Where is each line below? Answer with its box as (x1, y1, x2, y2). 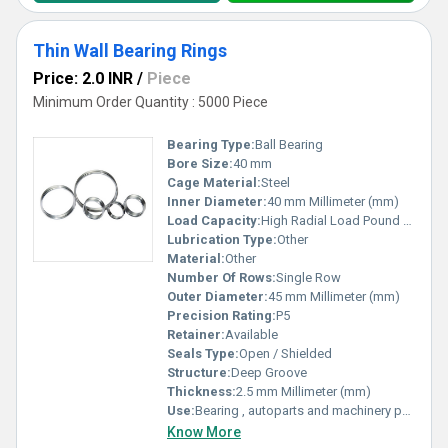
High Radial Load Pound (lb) (261, 212, 403, 228)
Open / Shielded (239, 345, 332, 361)
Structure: (167, 364, 231, 380)
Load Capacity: (167, 212, 261, 228)
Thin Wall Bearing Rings (33, 39, 227, 61)
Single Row (276, 269, 341, 285)
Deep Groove (231, 364, 307, 380)
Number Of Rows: (167, 269, 276, 285)
